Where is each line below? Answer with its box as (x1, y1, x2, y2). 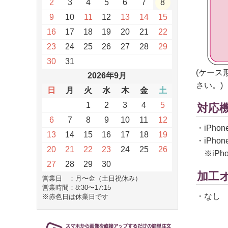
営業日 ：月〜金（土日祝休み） (42, 175, 141, 182)
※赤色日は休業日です (42, 193, 108, 201)
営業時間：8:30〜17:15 (42, 184, 111, 191)
